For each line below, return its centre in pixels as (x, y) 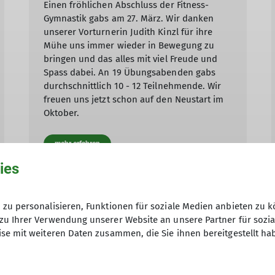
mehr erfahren (77, 144)
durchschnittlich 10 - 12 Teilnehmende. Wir (132, 86)
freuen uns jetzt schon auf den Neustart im (134, 100)
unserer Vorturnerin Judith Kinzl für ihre (128, 32)
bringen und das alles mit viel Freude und (130, 59)
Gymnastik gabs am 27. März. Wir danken (129, 19)
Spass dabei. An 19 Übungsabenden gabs (130, 73)
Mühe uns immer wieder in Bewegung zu (129, 46)
